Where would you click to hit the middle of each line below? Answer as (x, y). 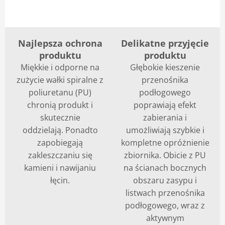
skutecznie (60, 118)
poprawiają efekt (165, 105)
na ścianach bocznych (165, 168)
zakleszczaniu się (60, 155)
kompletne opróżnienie (165, 143)
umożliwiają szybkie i (165, 130)
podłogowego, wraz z (165, 205)
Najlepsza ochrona (60, 43)
